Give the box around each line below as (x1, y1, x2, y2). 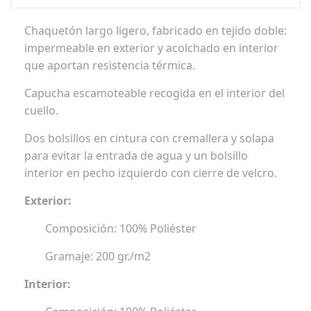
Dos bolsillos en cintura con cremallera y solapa (24, 131, 274, 146)
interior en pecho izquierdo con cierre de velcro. (24, 165, 277, 181)
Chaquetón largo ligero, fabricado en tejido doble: (24, 23, 287, 39)
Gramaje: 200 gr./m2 (45, 249, 151, 264)
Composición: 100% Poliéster (45, 221, 196, 237)
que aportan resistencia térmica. (24, 58, 195, 74)
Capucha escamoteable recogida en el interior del (24, 85, 285, 101)
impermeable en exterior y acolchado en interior (24, 40, 278, 56)
